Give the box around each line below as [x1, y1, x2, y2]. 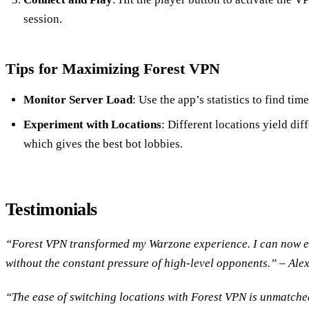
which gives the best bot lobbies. [23, 137, 183, 151]
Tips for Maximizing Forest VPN [6, 59, 220, 77]
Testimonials [6, 199, 97, 220]
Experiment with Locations [23, 118, 161, 132]
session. [23, 12, 62, 26]
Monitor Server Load [23, 92, 132, 106]
